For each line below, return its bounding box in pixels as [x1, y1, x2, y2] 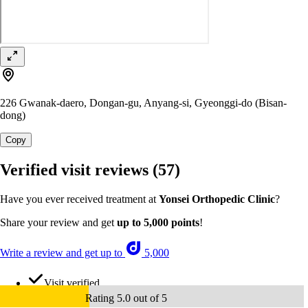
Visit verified [44, 277, 100, 289]
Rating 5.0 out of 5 [85, 292, 167, 305]
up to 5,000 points [117, 217, 199, 229]
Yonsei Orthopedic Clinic [159, 193, 275, 206]
